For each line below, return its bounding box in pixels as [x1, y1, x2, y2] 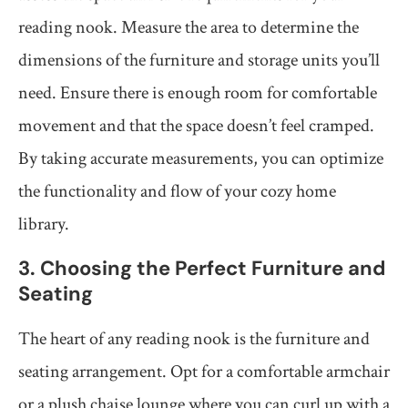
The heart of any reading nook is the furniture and [18, 327, 370, 352]
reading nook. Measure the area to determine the [18, 15, 359, 40]
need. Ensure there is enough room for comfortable [18, 81, 377, 106]
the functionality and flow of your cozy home [18, 179, 336, 204]
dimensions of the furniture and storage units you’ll [18, 48, 380, 73]
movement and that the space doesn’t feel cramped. [18, 114, 374, 138]
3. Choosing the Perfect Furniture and [18, 255, 385, 282]
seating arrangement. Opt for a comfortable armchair [18, 360, 390, 384]
